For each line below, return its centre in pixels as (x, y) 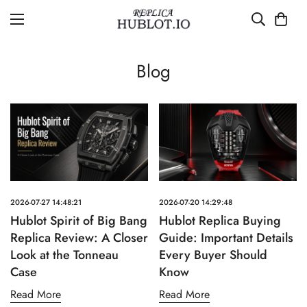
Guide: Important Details (226, 238)
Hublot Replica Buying (220, 221)
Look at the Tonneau (64, 255)
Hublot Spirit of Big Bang (79, 221)
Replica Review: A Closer (79, 238)
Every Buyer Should (213, 255)
